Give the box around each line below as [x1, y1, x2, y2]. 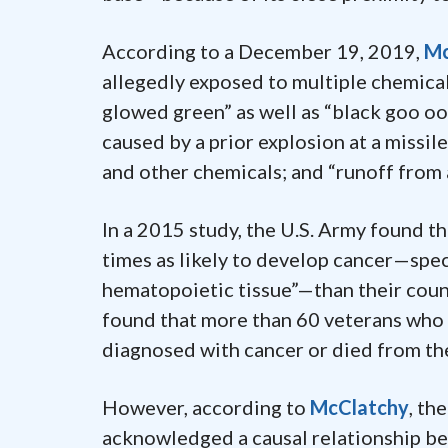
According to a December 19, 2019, [102, 38, 424, 63]
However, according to [102, 394, 310, 419]
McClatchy [310, 394, 409, 419]
